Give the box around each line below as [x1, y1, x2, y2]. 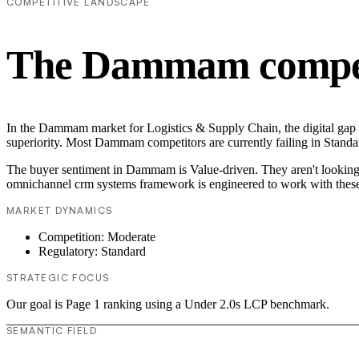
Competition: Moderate [38, 229, 155, 244]
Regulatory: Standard [38, 244, 146, 258]
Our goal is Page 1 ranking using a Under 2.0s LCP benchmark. [6, 296, 329, 311]
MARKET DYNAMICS [6, 204, 113, 216]
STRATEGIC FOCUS [6, 271, 110, 284]
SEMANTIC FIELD [6, 324, 98, 337]
